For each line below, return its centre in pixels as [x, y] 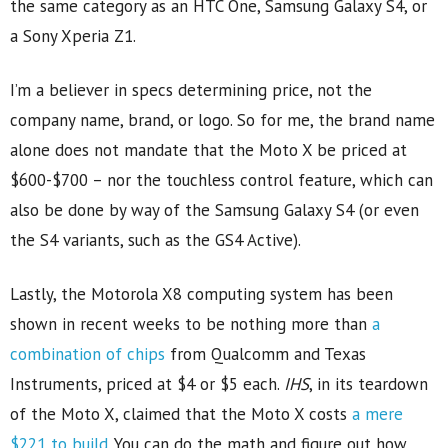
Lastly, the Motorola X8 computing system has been [201, 294]
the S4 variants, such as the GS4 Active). [155, 240]
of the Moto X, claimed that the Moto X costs [181, 414]
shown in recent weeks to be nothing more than [191, 324]
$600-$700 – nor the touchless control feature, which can [221, 180]
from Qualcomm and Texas [265, 354]
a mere [377, 414]
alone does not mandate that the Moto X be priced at [208, 150]
